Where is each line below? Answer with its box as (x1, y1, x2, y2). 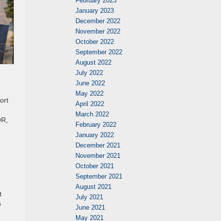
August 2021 (75, 183, 111, 190)
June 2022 (75, 79, 105, 87)
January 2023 (75, 7, 114, 14)
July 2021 (75, 193, 103, 201)
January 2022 (75, 131, 114, 139)
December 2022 (75, 17, 120, 25)
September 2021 (75, 173, 122, 180)
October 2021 (75, 162, 114, 170)
